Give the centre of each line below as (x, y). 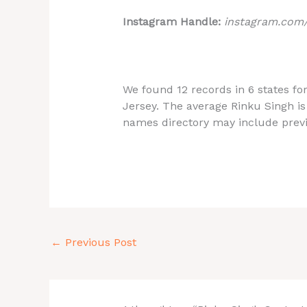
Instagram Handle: (173, 22)
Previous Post (99, 242)
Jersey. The (152, 106)
